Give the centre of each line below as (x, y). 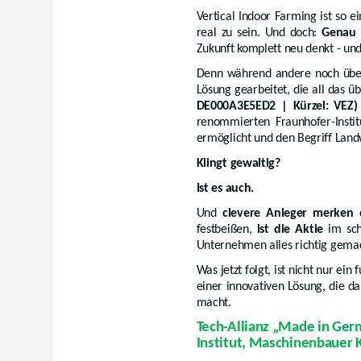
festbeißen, (226, 229)
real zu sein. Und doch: (259, 33)
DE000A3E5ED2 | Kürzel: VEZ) (277, 106)
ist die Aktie (290, 229)
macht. (214, 303)
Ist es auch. (225, 188)
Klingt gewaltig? (238, 163)
